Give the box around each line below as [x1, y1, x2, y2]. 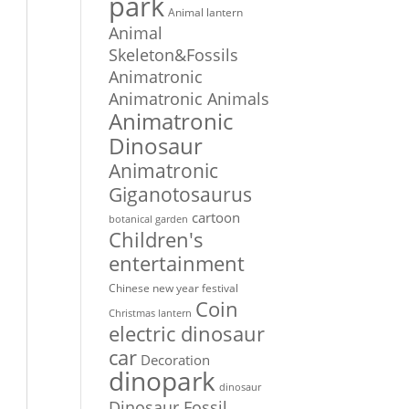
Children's [109, 225, 204, 253]
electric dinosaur [109, 320, 266, 347]
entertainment [109, 248, 246, 277]
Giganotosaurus [109, 180, 253, 207]
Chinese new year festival [109, 279, 239, 295]
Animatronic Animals [109, 87, 270, 110]
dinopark [109, 362, 216, 398]
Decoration [141, 350, 211, 369]
